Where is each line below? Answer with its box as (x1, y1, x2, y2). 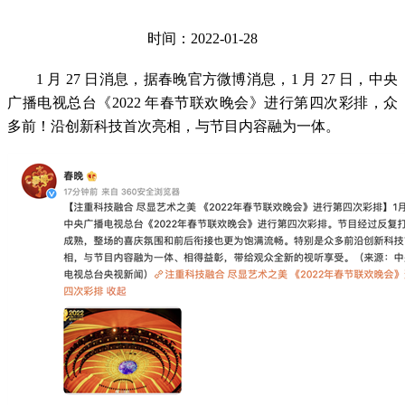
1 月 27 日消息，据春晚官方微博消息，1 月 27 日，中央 (36, 71, 398, 87)
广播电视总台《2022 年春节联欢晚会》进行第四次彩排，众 (7, 94, 398, 110)
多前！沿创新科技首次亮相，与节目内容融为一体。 (7, 118, 340, 134)
